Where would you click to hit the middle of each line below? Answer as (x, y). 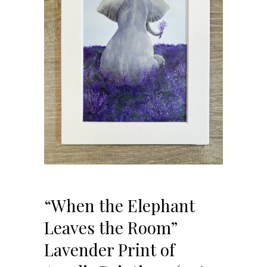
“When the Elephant (119, 205)
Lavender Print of (109, 249)
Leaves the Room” (111, 227)
